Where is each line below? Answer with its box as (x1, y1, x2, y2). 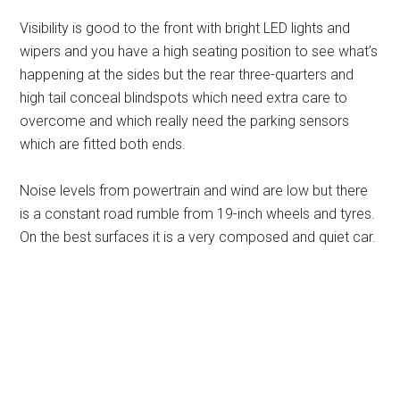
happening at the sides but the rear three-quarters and (20, 65, 354, 83)
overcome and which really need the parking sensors (20, 112, 350, 129)
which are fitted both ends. (20, 135, 187, 153)
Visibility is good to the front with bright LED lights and (20, 19, 351, 37)
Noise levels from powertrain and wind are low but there (20, 181, 369, 199)
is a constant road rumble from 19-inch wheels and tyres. (20, 204, 376, 222)
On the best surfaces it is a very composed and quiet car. (20, 228, 377, 246)
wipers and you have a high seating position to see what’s (20, 42, 379, 60)
